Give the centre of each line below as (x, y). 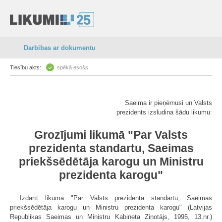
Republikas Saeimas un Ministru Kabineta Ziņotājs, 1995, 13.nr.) (111, 217)
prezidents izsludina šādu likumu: (164, 112)
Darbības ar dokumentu (60, 48)
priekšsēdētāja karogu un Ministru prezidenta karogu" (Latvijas (111, 207)
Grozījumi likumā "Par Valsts (111, 135)
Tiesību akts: (26, 67)
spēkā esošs (73, 67)
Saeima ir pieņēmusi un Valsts (168, 103)
